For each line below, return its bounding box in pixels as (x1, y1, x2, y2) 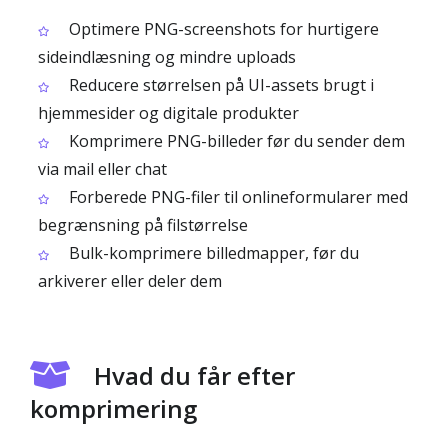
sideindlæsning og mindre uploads (38, 46, 296, 68)
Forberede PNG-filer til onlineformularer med (65, 186, 408, 208)
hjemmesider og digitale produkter (38, 102, 299, 124)
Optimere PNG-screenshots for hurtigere (65, 18, 379, 40)
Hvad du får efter (94, 359, 295, 392)
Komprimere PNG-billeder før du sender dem (65, 130, 405, 152)
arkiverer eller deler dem (38, 270, 222, 292)
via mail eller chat (38, 158, 167, 180)
